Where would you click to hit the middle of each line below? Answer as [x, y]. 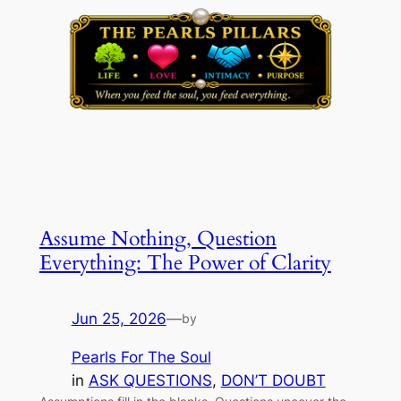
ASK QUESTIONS [150, 380]
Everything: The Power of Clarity [185, 262]
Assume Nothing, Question [158, 238]
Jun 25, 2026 [119, 318]
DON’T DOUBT [273, 380]
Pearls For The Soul [141, 357]
